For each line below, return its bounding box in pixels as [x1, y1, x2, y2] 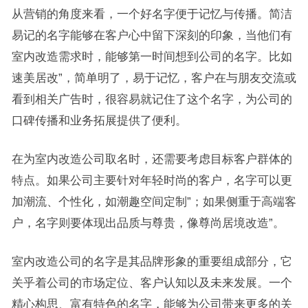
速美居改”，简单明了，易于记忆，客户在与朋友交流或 [11, 71, 296, 84]
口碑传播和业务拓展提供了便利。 [11, 113, 187, 126]
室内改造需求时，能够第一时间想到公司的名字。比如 [11, 49, 292, 63]
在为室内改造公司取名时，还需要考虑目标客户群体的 [11, 152, 292, 165]
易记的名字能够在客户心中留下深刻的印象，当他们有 [11, 28, 292, 41]
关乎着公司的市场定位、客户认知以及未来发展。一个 [11, 276, 292, 289]
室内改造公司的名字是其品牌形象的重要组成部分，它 [11, 254, 292, 267]
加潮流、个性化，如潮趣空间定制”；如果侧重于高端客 [11, 195, 296, 208]
